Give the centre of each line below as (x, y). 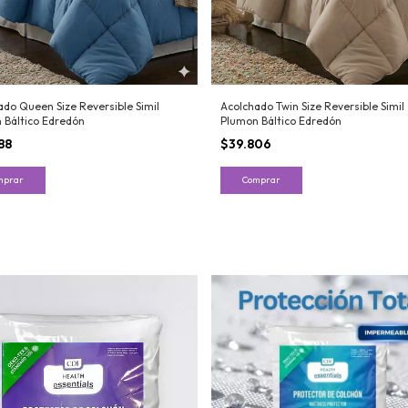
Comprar (261, 180)
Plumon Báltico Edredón (280, 121)
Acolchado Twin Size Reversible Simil (312, 107)
